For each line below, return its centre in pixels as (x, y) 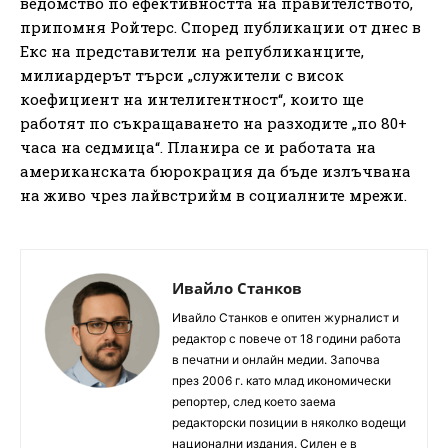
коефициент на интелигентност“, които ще (192, 98)
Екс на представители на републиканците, (192, 50)
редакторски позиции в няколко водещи (289, 422)
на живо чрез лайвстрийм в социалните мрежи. (213, 194)
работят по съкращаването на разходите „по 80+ (213, 122)
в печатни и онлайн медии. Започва (276, 359)
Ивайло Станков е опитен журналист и (285, 317)
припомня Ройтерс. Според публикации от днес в (220, 26)
